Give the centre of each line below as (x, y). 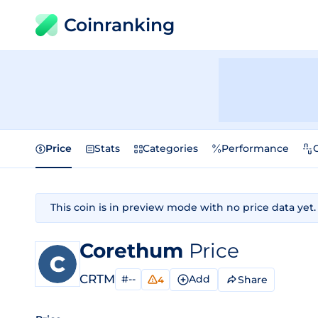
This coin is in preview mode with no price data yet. (183, 207)
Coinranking (119, 25)
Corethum (134, 251)
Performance (255, 148)
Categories (170, 148)
